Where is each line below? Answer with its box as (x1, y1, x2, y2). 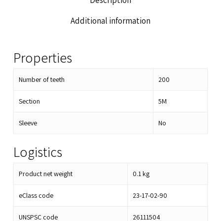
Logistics (13, 143, 62, 161)
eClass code (18, 191, 53, 200)
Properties (13, 48, 72, 67)
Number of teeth (18, 75, 65, 84)
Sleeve (18, 118, 37, 128)
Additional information (70, 15, 150, 27)
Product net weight (18, 169, 73, 179)
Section (18, 97, 40, 106)
